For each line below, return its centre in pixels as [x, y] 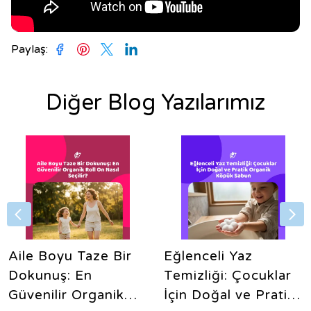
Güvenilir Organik [66, 295]
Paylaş [28, 49]
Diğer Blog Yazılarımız [155, 103]
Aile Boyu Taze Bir [70, 256]
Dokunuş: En [50, 276]
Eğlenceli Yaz [208, 256]
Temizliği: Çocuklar [228, 276]
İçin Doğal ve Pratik [229, 295]
